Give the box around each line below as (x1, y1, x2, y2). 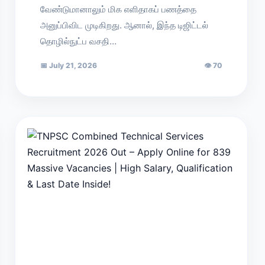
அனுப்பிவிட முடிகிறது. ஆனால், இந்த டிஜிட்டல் (40, 20, 209, 31)
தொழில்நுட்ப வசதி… (40, 35, 117, 47)
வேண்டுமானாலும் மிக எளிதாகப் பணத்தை (40, 4, 197, 15)
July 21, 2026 (47, 61, 98, 70)
